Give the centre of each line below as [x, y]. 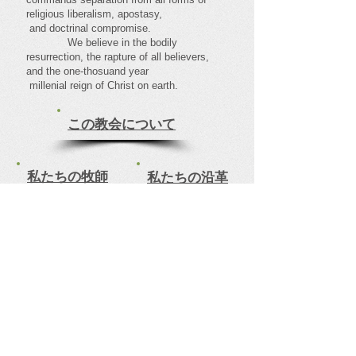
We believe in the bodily [102, 43]
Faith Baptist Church [143, 267]
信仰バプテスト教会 [146, 246]
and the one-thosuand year [124, 71]
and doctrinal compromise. [89, 28]
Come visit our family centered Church [116, 290]
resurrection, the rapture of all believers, [118, 57]
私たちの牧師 [68, 176]
